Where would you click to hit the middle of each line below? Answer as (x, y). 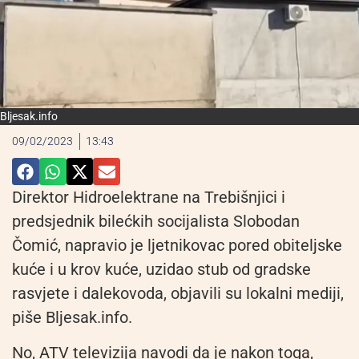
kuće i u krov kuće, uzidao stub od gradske (161, 270)
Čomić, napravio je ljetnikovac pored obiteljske (177, 246)
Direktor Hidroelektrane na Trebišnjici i (149, 198)
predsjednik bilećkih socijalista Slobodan (156, 222)
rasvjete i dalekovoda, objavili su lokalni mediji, (178, 294)
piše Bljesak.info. (72, 318)
